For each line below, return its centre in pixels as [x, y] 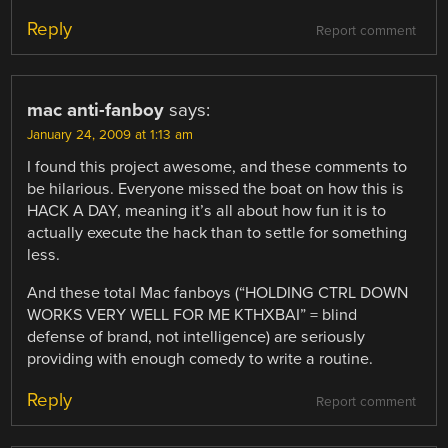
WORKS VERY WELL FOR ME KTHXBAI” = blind [192, 315]
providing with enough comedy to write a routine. [200, 359]
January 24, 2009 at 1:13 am [110, 135]
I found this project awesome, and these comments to [217, 167]
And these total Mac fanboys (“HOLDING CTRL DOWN [218, 293]
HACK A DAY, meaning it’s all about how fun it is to [207, 211]
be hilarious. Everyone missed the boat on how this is [216, 189]
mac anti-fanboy [96, 110]
